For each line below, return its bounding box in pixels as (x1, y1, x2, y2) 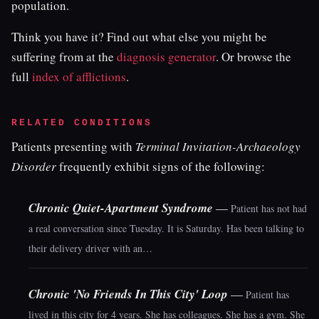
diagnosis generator (117, 48, 216, 65)
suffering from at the (11, 48, 117, 65)
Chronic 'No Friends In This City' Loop (28, 286, 228, 303)
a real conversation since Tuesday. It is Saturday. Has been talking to (28, 221, 304, 235)
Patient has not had (231, 202, 307, 215)
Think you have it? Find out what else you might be (11, 28, 267, 45)
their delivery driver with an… (28, 241, 152, 255)
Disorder (11, 158, 56, 174)
